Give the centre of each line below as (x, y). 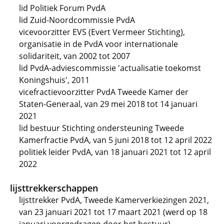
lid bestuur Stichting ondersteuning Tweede (101, 128)
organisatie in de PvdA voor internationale (98, 44)
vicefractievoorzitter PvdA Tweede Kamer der (104, 92)
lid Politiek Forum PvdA (62, 8)
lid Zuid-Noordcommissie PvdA (77, 20)
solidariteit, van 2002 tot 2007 (74, 56)
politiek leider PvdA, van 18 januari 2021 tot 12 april (115, 152)
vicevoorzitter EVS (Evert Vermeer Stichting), (102, 32)
